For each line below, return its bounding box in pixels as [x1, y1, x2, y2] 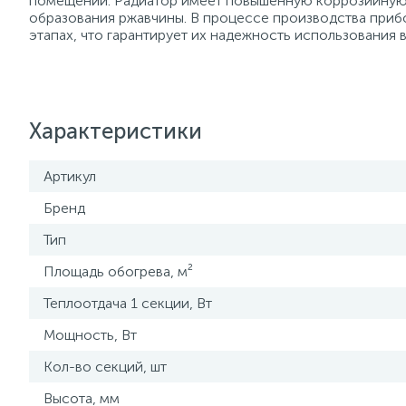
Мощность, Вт [43, 326, 137, 343]
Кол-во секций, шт [43, 358, 167, 375]
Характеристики [29, 118, 202, 144]
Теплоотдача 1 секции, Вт [43, 295, 212, 312]
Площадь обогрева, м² [43, 263, 193, 280]
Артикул [43, 168, 96, 185]
